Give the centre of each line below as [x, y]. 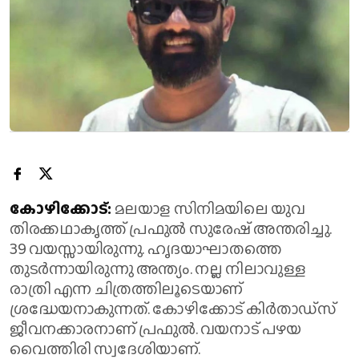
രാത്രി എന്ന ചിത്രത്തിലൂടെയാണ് [126, 289]
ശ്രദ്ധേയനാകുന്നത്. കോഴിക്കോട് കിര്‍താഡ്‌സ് [173, 309]
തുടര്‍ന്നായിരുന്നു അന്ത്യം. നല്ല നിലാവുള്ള [158, 269]
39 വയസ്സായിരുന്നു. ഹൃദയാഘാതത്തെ [146, 249]
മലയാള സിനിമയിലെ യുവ [210, 209]
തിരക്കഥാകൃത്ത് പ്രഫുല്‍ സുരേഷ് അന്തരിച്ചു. [171, 229]
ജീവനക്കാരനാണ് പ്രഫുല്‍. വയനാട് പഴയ [155, 329]
